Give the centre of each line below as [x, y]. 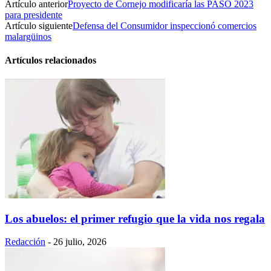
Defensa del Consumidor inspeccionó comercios [165, 25]
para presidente [34, 15]
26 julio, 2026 [80, 242]
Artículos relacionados [51, 60]
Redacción [25, 242]
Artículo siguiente [39, 25]
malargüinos [28, 36]
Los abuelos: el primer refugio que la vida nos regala [135, 218]
